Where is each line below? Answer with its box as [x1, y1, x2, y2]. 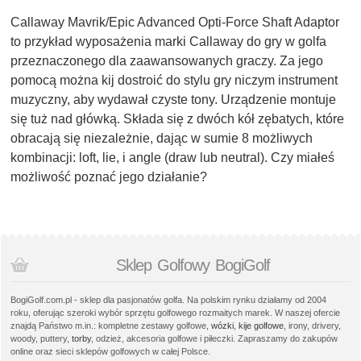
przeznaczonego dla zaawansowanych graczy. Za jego [10, 54, 323, 68]
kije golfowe [239, 321, 284, 331]
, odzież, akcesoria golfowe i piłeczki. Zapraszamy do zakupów [91, 334, 338, 344]
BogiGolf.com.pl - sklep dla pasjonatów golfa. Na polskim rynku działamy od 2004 [10, 295, 326, 305]
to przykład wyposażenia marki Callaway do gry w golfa [10, 35, 326, 49]
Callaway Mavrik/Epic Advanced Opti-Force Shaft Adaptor [10, 15, 339, 30]
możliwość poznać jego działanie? [10, 170, 207, 185]
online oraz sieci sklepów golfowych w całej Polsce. [10, 346, 210, 357]
